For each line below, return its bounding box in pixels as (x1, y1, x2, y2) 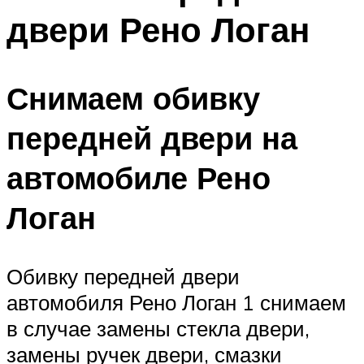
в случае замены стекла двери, (6, 315, 310, 342)
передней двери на (6, 118, 297, 158)
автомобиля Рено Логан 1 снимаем (6, 289, 346, 316)
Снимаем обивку (6, 78, 260, 119)
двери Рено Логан (6, 7, 310, 50)
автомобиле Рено (6, 158, 271, 198)
